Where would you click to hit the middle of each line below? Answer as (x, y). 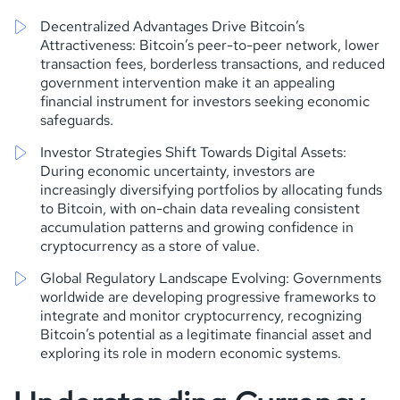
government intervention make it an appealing (187, 82)
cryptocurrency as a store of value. (150, 246)
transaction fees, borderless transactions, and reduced (212, 63)
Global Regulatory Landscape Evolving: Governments (211, 278)
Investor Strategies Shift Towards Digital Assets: (193, 152)
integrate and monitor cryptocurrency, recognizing (201, 315)
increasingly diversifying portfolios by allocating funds (211, 189)
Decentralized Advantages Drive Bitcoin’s (172, 26)
